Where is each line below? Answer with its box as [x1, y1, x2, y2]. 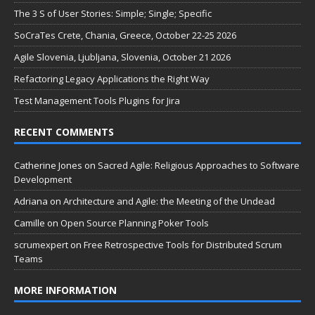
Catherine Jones [14, 159, 82, 172]
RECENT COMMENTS [14, 125, 114, 139]
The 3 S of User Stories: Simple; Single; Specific [14, 7, 212, 20]
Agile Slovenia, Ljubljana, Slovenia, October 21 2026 [14, 51, 231, 64]
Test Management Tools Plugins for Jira [14, 94, 180, 108]
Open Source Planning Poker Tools [60, 217, 209, 230]
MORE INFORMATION [14, 283, 117, 297]
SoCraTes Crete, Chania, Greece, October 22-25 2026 [14, 29, 236, 42]
